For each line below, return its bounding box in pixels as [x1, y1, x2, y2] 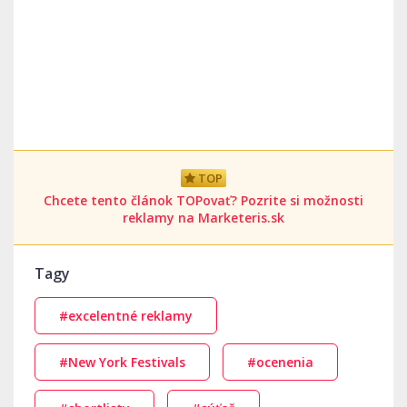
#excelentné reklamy [59, 307, 193, 324]
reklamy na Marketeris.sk [123, 209, 284, 226]
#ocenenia [247, 353, 313, 371]
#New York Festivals [59, 353, 185, 371]
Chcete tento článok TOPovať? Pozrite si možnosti [44, 192, 363, 209]
